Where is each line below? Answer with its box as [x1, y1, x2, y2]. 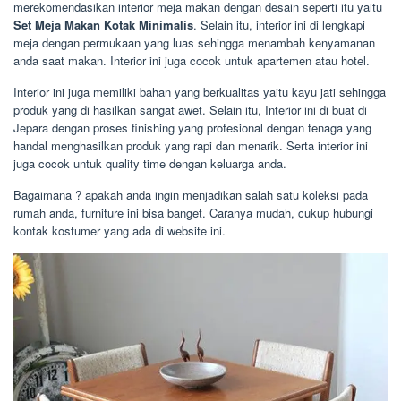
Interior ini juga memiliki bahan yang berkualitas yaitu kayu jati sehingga [13, 82, 386, 100]
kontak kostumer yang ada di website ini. [13, 221, 226, 239]
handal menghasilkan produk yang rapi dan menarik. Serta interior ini [13, 136, 368, 154]
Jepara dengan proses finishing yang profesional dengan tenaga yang [13, 118, 371, 136]
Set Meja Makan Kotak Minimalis [13, 15, 193, 33]
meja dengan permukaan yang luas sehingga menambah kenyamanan [13, 33, 375, 51]
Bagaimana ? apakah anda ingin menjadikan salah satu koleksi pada [13, 185, 368, 203]
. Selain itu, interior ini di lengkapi [193, 15, 365, 33]
